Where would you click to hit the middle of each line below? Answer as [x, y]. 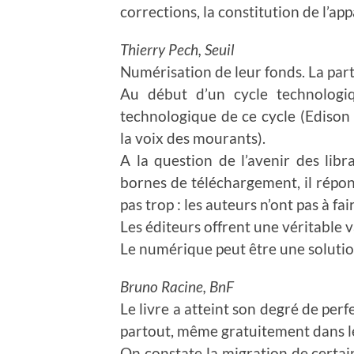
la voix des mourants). [193, 137]
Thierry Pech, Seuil [177, 49]
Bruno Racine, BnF [177, 286]
